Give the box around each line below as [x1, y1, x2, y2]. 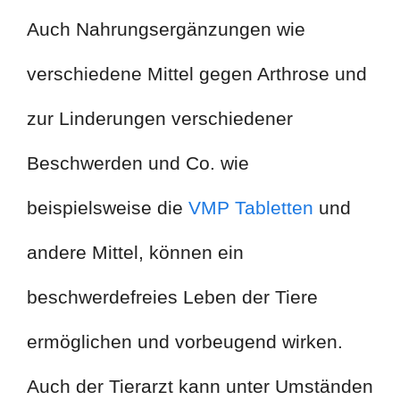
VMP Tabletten [188, 196, 313, 218]
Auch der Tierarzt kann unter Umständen [27, 375, 373, 396]
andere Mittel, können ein [27, 241, 244, 262]
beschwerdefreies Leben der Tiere [27, 286, 318, 307]
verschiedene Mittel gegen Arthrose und [27, 62, 367, 84]
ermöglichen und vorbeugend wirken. [27, 330, 343, 352]
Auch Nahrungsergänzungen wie [27, 18, 305, 39]
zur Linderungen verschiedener [27, 107, 293, 129]
